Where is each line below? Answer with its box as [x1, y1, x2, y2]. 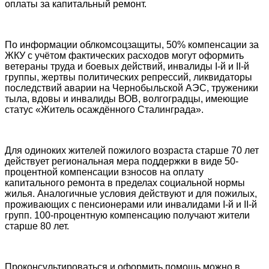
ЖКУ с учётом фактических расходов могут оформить [5, 50, 244, 61]
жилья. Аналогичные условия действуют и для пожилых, [5, 188, 257, 199]
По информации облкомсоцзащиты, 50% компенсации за [5, 39, 259, 50]
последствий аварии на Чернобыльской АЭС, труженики [5, 82, 258, 93]
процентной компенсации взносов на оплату [5, 166, 204, 177]
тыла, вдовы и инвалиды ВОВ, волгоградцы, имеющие [5, 93, 249, 104]
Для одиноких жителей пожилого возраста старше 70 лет [5, 145, 259, 156]
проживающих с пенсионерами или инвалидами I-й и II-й [5, 199, 257, 210]
